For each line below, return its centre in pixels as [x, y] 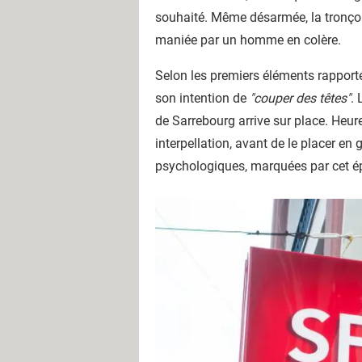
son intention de [202, 98]
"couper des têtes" [300, 98]
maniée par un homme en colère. [248, 40]
